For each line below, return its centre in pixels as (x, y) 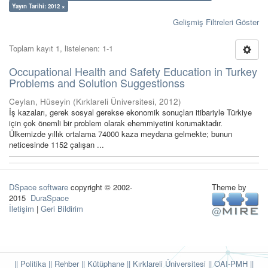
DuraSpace (50, 198)
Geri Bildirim (62, 208)
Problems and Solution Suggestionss (97, 83)
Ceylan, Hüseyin (40, 101)
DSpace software (39, 187)
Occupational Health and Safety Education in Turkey (133, 71)
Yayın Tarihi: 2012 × (39, 6)
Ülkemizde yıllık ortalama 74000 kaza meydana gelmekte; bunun (121, 134)
